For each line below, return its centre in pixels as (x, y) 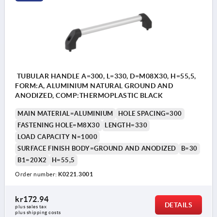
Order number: (37, 174)
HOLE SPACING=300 (150, 113)
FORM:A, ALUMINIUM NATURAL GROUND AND (94, 85)
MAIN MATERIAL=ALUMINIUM (65, 113)
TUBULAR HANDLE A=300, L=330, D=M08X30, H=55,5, (106, 76)
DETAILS (178, 205)
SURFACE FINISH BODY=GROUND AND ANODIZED (97, 148)
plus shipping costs (38, 212)
